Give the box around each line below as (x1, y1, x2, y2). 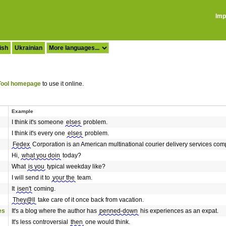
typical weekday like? (45, 163, 105, 170)
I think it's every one (12, 130, 67, 137)
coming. (32, 185, 55, 192)
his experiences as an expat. (139, 207, 218, 214)
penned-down (99, 207, 138, 214)
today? (61, 152, 81, 159)
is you (28, 163, 44, 170)
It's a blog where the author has (12, 207, 98, 214)
